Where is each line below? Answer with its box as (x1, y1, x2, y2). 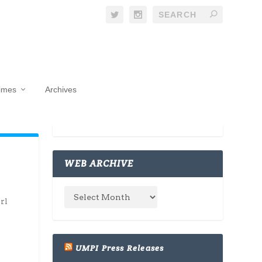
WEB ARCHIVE (64, 157, 134, 170)
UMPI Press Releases (75, 243, 164, 254)
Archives (44, 84, 77, 94)
